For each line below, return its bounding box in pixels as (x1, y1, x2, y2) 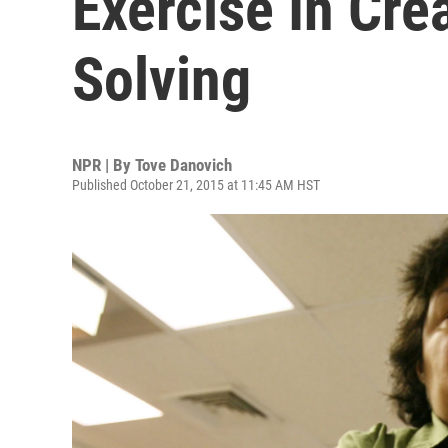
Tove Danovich (135, 155, 232, 175)
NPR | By (72, 155, 135, 175)
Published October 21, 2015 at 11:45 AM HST (72, 177, 320, 193)
